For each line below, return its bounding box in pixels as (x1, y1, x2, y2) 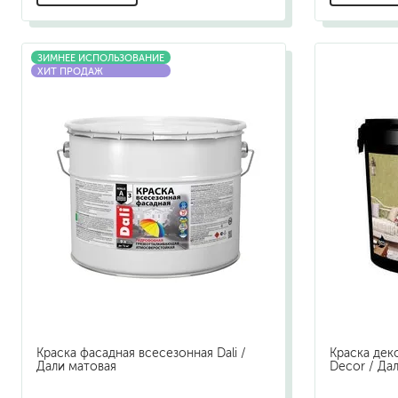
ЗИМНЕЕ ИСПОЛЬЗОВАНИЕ (37, 52, 164, 64)
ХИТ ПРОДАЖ (37, 66, 103, 77)
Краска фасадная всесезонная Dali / (36, 346, 246, 360)
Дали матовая (36, 359, 116, 373)
